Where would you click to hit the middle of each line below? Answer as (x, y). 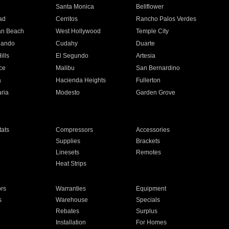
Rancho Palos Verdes (166, 19)
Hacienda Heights (81, 80)
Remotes (149, 152)
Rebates (67, 211)
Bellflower (150, 7)
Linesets (67, 152)
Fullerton (148, 80)
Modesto (67, 93)
